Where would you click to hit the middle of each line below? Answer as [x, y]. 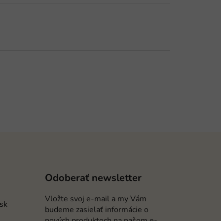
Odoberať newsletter [93, 178]
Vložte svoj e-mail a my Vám [95, 199]
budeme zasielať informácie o [96, 209]
